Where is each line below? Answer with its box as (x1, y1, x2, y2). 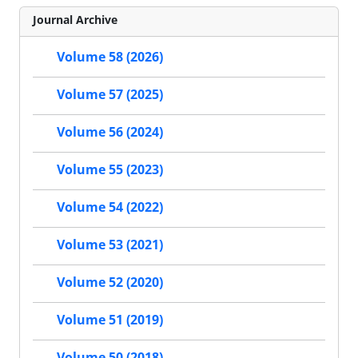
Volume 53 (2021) (57, 236, 163, 254)
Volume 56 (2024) (57, 123, 163, 141)
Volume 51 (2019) (57, 311, 163, 329)
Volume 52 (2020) (57, 273, 163, 292)
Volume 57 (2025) (57, 86, 163, 104)
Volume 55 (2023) (57, 161, 163, 179)
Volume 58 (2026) (57, 48, 163, 66)
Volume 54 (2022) (57, 198, 163, 217)
